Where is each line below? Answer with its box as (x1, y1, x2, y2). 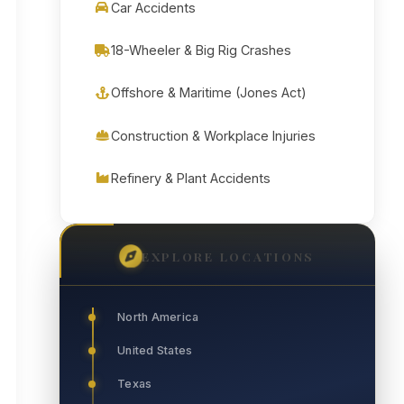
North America (117, 310, 199, 325)
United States (117, 344, 193, 358)
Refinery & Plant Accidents (111, 170, 271, 186)
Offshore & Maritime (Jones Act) (111, 85, 307, 101)
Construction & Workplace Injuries (111, 127, 316, 143)
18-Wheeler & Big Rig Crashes (111, 42, 291, 59)
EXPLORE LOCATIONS (141, 247, 316, 264)
